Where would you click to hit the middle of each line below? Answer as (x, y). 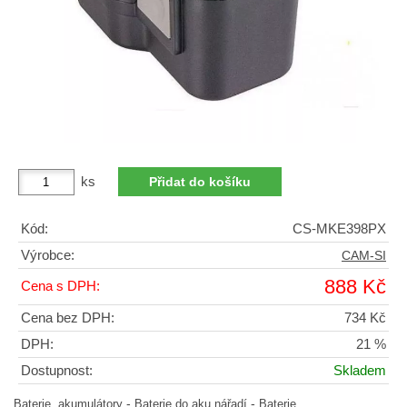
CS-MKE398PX (339, 229)
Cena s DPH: (60, 287)
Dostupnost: (57, 371)
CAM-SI (364, 256)
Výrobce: (48, 256)
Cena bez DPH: (68, 318)
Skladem (360, 371)
